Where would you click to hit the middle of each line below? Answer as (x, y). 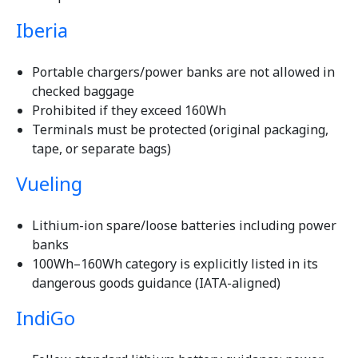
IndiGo (46, 318)
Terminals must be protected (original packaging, (180, 130)
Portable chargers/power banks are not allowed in (183, 72)
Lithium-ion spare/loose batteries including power (184, 226)
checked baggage (83, 91)
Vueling (49, 184)
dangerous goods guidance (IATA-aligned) (156, 283)
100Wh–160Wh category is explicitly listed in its (175, 264)
